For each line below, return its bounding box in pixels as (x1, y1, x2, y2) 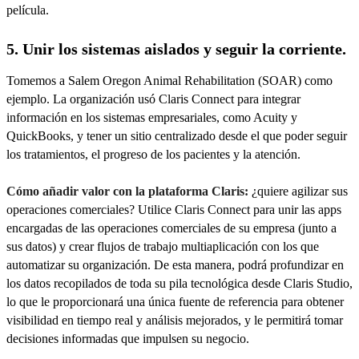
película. (6, 2, 49, 17)
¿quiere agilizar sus (252, 184, 348, 199)
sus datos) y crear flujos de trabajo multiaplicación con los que (6, 240, 319, 254)
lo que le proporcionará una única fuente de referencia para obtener (6, 295, 344, 309)
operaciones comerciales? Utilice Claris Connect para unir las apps (6, 203, 341, 217)
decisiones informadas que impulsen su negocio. (6, 332, 249, 346)
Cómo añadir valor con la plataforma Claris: (6, 184, 248, 199)
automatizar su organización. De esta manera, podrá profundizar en (6, 258, 344, 272)
